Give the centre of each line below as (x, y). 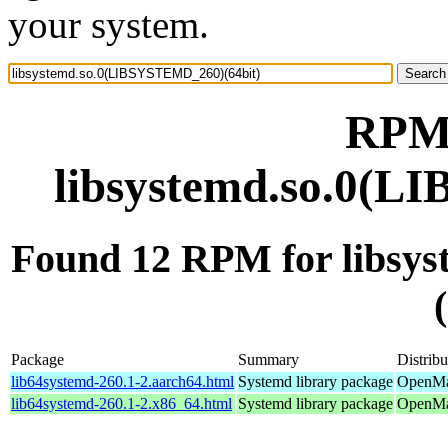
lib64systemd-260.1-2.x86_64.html (121, 403)
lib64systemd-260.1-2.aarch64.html (122, 381)
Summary (268, 359)
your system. (108, 24)
